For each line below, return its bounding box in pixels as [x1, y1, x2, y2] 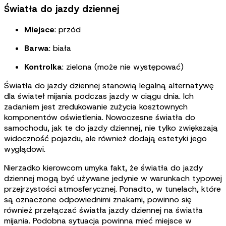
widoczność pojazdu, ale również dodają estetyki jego [4, 133, 207, 144]
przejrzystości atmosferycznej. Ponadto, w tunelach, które [4, 184, 221, 195]
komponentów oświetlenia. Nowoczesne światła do [4, 112, 195, 123]
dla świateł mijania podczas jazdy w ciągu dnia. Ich [4, 91, 194, 102]
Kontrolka [24, 62, 62, 73]
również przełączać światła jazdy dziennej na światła [4, 205, 203, 216]
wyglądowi [4, 144, 44, 155]
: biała [49, 43, 71, 54]
